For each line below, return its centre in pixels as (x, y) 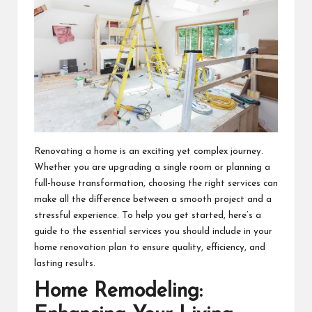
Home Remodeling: (118, 291)
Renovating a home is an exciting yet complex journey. (149, 151)
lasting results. (65, 264)
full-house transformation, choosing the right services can (156, 184)
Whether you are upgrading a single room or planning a (152, 167)
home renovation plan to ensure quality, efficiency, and (150, 248)
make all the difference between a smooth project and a (153, 200)
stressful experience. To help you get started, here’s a (148, 216)
